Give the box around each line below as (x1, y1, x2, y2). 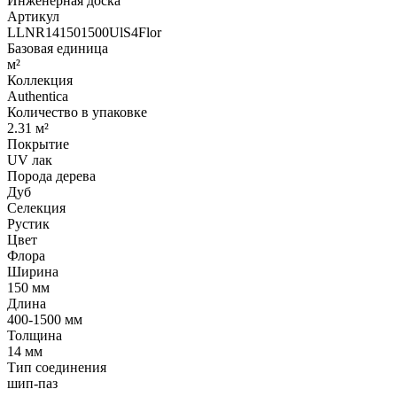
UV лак (7, 152, 52, 167)
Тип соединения (7, 359, 106, 375)
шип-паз (7, 375, 58, 391)
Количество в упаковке (7, 104, 147, 120)
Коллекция (7, 72, 73, 88)
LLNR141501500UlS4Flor (7, 24, 161, 40)
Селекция (7, 199, 66, 215)
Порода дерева (7, 167, 96, 183)
